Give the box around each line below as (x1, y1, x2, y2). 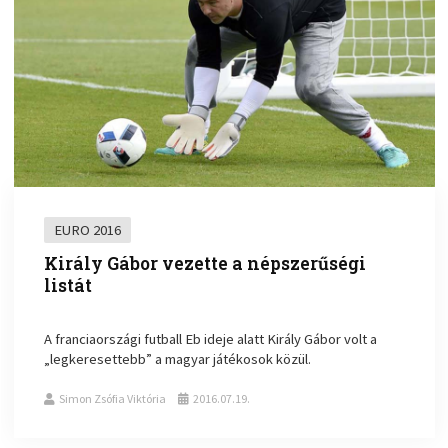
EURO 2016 (54, 221, 122, 240)
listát (44, 274, 93, 298)
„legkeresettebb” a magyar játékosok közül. (44, 350, 312, 369)
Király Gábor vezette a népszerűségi (44, 252, 367, 276)
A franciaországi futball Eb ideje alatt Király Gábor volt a (44, 330, 378, 349)
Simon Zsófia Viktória (59, 391, 167, 407)
